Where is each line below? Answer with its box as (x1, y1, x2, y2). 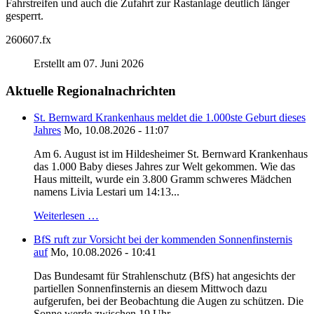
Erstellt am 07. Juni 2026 (34, 57, 144, 69)
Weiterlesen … (34, 210, 99, 222)
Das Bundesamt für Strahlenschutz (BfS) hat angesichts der (34, 270, 295, 282)
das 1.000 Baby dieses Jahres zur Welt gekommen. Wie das (34, 161, 295, 173)
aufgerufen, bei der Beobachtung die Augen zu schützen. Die (34, 295, 303, 308)
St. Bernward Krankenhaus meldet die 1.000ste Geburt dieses (34, 111, 306, 124)
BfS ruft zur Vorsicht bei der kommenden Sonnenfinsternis (34, 233, 292, 246)
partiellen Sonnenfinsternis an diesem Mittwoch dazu (34, 282, 267, 295)
